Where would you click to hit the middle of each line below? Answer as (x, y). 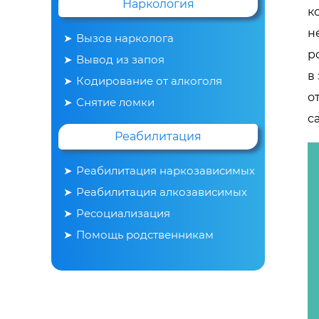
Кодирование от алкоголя (149, 80)
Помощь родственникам (145, 234)
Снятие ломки (115, 102)
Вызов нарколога (125, 38)
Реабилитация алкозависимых (162, 192)
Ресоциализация (123, 213)
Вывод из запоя (120, 59)
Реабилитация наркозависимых (166, 170)
